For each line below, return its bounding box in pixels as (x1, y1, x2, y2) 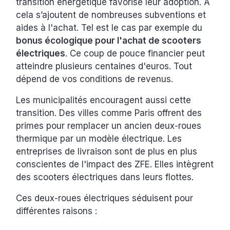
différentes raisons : (16, 206, 100, 217)
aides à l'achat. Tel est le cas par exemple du (16, 23, 203, 33)
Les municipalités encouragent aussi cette (16, 95, 191, 106)
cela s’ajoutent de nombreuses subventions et (16, 10, 206, 21)
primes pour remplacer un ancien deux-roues (16, 121, 202, 131)
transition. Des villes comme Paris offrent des (16, 108, 202, 119)
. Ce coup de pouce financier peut (65, 48, 205, 59)
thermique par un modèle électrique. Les (16, 133, 182, 144)
